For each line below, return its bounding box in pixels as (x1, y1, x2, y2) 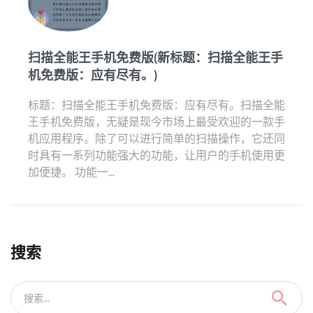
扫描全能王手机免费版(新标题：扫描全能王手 (28, 49, 283, 65)
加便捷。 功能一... (28, 164, 115, 178)
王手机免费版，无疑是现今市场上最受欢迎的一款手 (28, 114, 285, 128)
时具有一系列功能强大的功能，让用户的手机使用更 (28, 147, 285, 161)
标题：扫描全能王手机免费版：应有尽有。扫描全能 (28, 97, 285, 111)
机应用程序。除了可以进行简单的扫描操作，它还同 (28, 131, 285, 145)
